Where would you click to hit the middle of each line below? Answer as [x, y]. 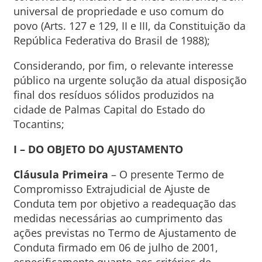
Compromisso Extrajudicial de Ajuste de [111, 189]
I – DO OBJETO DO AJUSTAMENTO [98, 149]
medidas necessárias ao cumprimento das [118, 218]
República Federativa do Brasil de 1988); [111, 40]
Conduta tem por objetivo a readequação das [125, 204]
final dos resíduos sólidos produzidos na [113, 95]
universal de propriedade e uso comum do [118, 11]
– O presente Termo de [166, 174]
